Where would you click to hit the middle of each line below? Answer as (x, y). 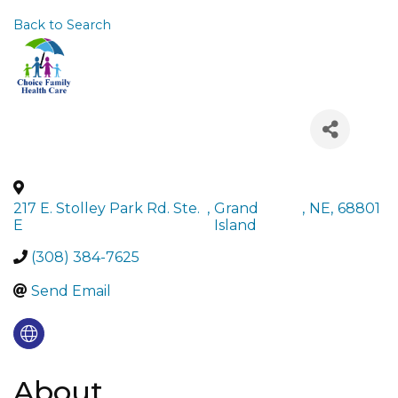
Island (236, 225)
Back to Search (62, 25)
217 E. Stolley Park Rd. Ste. (107, 208)
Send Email (71, 291)
